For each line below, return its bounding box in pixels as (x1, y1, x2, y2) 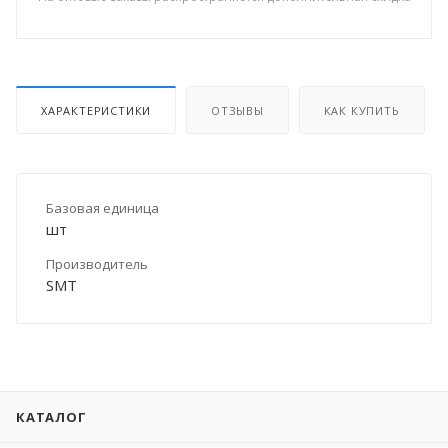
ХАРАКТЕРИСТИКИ (41, 102, 152, 118)
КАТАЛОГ (16, 408, 87, 426)
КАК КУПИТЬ (323, 102, 400, 118)
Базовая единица (46, 198, 159, 217)
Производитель (46, 254, 148, 273)
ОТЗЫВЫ (211, 102, 264, 118)
